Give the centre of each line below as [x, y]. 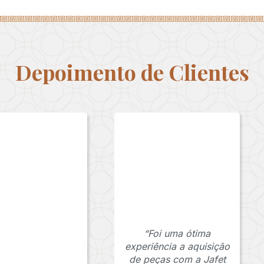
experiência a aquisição [177, 247]
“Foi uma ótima [177, 234]
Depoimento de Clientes [132, 72]
